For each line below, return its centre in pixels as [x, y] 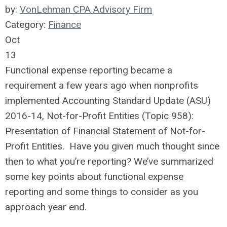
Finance [65, 25]
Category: [27, 25]
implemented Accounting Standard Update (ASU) [108, 101]
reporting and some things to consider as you [102, 192]
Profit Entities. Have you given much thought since [112, 146]
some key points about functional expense [94, 177]
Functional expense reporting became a [89, 70]
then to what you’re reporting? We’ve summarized [109, 161]
